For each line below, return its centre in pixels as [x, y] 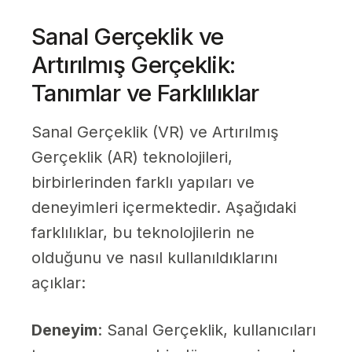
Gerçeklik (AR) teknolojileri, [132, 158]
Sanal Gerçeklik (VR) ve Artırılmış [155, 132]
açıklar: [59, 283]
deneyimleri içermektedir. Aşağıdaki [164, 208]
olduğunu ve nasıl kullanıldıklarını [154, 258]
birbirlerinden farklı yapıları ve [143, 183]
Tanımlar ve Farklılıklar [145, 93]
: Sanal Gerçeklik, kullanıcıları [207, 330]
